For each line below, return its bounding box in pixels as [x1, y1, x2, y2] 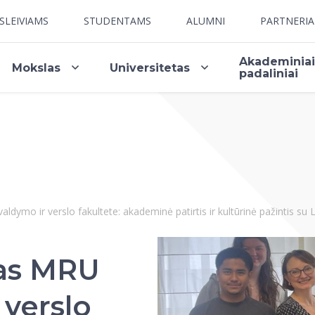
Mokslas [12, 60, 61, 75]
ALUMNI [186, 14, 225, 27]
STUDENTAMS [84, 14, 151, 27]
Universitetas [110, 60, 191, 75]
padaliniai [239, 67, 299, 80]
